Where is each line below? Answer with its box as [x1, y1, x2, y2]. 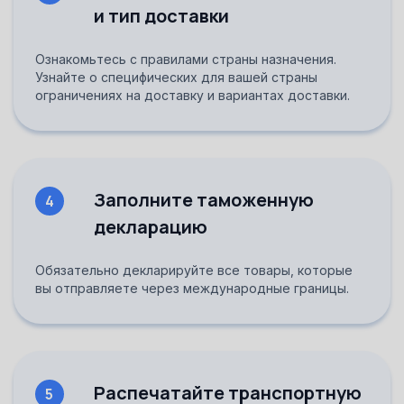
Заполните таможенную [94, 187, 314, 212]
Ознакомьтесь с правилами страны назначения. [35, 50, 336, 67]
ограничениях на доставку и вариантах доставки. [35, 87, 350, 103]
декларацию [94, 214, 207, 239]
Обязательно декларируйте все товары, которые [35, 262, 353, 278]
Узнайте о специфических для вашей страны [35, 69, 317, 85]
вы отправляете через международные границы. [35, 280, 349, 296]
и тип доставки [94, 3, 229, 28]
